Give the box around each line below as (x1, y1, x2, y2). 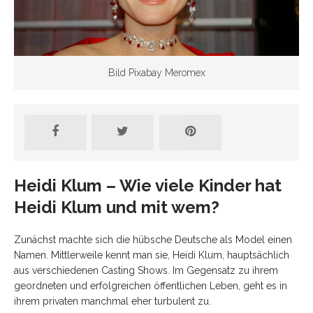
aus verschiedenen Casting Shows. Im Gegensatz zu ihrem (14, 264, 278, 276)
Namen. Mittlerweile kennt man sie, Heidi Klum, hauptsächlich (14, 249, 289, 261)
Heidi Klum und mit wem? (14, 196, 219, 217)
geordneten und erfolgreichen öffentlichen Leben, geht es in (14, 279, 287, 291)
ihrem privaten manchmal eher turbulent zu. (14, 295, 211, 307)
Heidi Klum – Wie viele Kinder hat (14, 175, 282, 196)
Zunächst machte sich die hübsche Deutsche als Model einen (14, 233, 292, 245)
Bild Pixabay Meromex (108, 66, 205, 78)
